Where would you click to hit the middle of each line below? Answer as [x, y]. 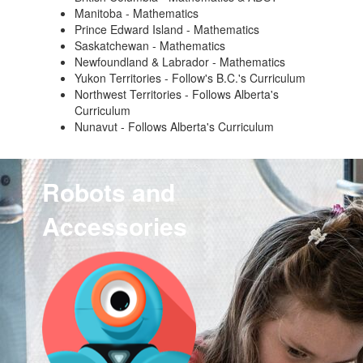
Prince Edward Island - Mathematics [167, 29]
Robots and [109, 192]
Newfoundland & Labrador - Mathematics [180, 62]
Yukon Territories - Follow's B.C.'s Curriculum [190, 78]
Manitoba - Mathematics [137, 13]
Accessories [115, 226]
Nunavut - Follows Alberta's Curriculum [175, 126]
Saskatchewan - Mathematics [150, 45]
